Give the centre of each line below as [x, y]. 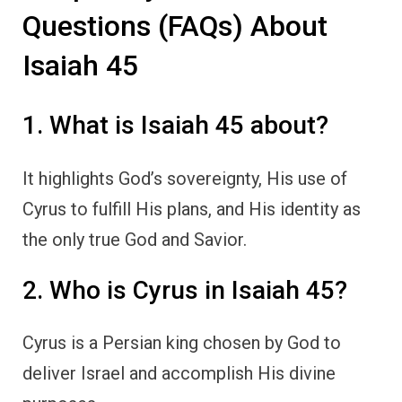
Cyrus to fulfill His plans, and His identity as [192, 209]
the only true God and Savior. [135, 239]
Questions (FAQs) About [175, 26]
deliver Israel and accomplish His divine [179, 374]
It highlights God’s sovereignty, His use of [185, 178]
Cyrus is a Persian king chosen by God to [182, 343]
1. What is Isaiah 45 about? [175, 126]
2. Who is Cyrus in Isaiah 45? [185, 290]
